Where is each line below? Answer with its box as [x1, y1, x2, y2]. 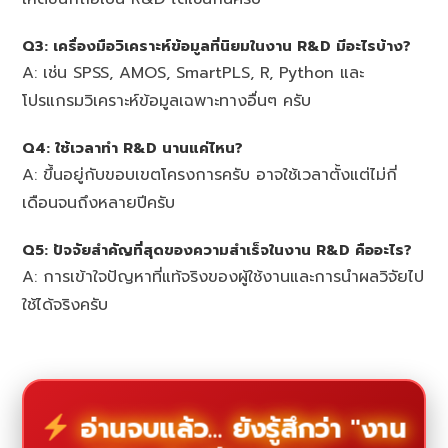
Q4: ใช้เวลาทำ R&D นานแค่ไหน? [22, 136, 244, 159]
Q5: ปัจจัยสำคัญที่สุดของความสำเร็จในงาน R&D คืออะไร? [22, 238, 413, 261]
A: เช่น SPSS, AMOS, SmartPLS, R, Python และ [22, 60, 365, 85]
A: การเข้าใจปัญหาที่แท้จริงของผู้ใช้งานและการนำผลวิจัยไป [22, 264, 425, 289]
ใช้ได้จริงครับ [22, 292, 109, 317]
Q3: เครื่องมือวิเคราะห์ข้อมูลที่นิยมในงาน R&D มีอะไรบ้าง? [22, 34, 412, 57]
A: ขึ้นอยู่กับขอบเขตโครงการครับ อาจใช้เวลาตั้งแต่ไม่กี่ [22, 162, 398, 187]
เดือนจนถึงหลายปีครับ [22, 190, 176, 215]
